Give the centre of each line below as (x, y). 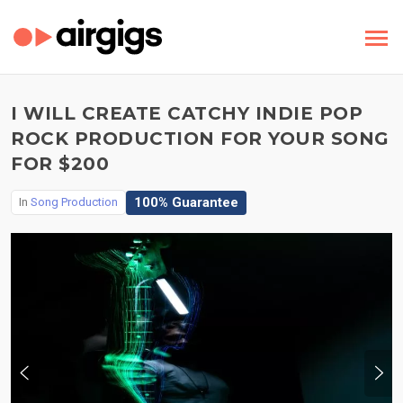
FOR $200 (60, 164)
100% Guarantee (186, 202)
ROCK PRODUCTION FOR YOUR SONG (200, 139)
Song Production (74, 202)
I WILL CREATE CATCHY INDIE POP (187, 113)
